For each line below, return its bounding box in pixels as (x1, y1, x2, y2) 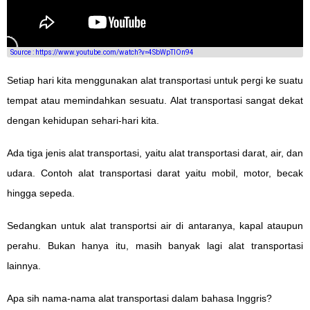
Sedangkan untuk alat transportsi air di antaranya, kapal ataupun (7, 219, 303, 231)
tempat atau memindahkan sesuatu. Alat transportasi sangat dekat (7, 94, 303, 106)
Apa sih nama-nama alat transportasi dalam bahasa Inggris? (7, 292, 272, 304)
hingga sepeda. (7, 187, 75, 199)
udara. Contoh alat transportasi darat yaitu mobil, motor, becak (7, 167, 303, 179)
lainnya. (7, 259, 41, 271)
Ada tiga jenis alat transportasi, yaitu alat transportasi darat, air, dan (7, 147, 303, 158)
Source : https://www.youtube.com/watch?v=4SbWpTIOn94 (10, 48, 194, 56)
